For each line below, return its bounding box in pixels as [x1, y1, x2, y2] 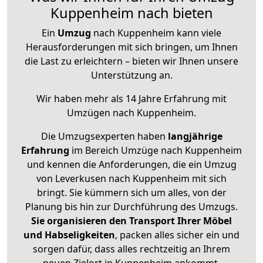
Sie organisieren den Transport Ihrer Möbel [31, 214, 232, 228]
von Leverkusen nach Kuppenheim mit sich [36, 172, 227, 186]
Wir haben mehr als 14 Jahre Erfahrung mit [36, 92, 227, 106]
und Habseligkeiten [23, 228, 115, 242]
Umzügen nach [67, 106, 137, 120]
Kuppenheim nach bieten [50, 4, 213, 23]
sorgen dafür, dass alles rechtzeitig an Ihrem [33, 242, 230, 256]
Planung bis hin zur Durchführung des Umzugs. [25, 200, 238, 214]
